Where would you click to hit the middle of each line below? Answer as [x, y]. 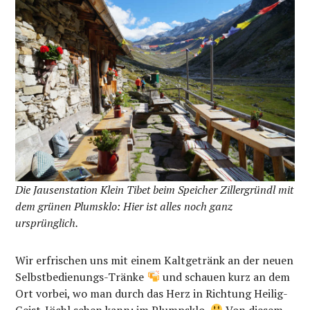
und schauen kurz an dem [225, 276]
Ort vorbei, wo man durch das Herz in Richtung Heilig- [152, 293]
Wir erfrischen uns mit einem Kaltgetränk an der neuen [155, 260]
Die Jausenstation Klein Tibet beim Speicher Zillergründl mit [155, 189]
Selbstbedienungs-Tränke [81, 276]
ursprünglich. [47, 222]
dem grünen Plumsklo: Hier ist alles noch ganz [124, 206]
